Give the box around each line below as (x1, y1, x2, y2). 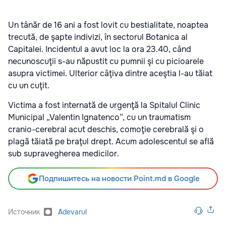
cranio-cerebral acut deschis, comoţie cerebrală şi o (8, 124, 204, 135)
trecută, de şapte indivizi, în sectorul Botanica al (8, 32, 188, 43)
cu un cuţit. (8, 80, 51, 91)
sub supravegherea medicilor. (8, 148, 119, 159)
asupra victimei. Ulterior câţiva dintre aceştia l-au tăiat (8, 68, 212, 79)
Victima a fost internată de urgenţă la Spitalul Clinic (8, 100, 200, 111)
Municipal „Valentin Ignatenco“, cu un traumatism (8, 112, 191, 123)
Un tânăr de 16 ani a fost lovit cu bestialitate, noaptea (8, 20, 208, 31)
